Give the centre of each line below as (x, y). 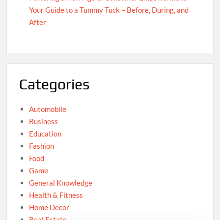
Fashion (42, 146)
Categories (55, 84)
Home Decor (49, 207)
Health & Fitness (56, 195)
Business (44, 122)
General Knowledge (61, 183)
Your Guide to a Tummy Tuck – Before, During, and (109, 10)
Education (45, 134)
